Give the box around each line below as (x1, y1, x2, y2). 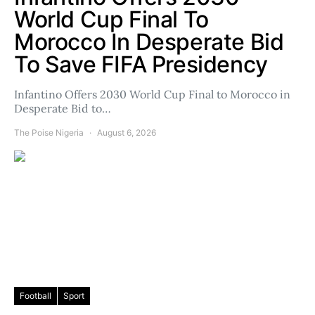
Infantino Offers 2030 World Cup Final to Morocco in (14, 87, 290, 101)
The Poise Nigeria (14, 127, 84, 138)
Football (20, 290, 51, 301)
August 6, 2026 (97, 127, 156, 138)
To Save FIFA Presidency (14, 51, 268, 78)
